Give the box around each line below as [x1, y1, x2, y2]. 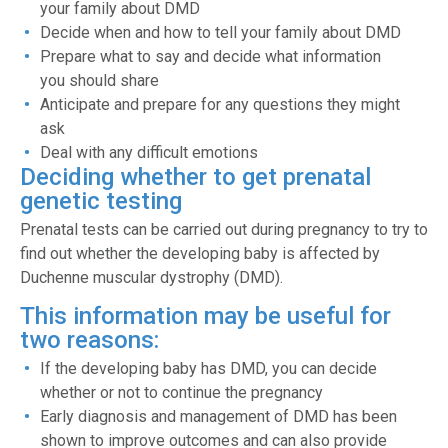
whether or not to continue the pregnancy [40, 383, 323, 403]
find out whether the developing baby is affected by [20, 244, 380, 264]
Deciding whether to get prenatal [20, 163, 371, 192]
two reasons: [20, 326, 159, 355]
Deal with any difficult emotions [40, 143, 258, 163]
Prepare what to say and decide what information [40, 47, 381, 67]
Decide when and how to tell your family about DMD [40, 23, 401, 43]
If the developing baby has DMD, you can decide [40, 359, 377, 379]
